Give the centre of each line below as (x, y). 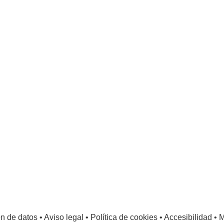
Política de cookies (124, 217)
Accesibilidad (188, 217)
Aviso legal (63, 217)
